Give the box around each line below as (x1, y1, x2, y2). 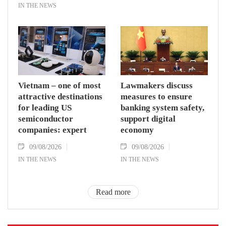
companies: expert (18, 125, 87, 135)
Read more (95, 187, 131, 197)
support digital (121, 114, 176, 124)
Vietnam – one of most (18, 80, 101, 90)
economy (121, 125, 154, 135)
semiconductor (18, 114, 73, 124)
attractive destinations (18, 91, 102, 101)
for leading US (18, 102, 72, 112)
